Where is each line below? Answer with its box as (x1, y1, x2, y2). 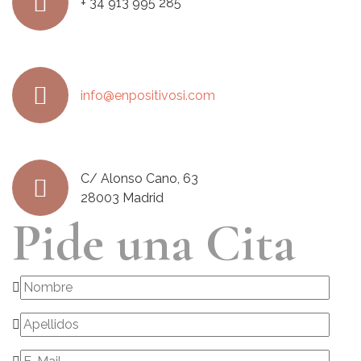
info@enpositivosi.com (81, 87, 215, 103)
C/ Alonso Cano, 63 (81, 170, 198, 186)
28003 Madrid (81, 189, 164, 205)
